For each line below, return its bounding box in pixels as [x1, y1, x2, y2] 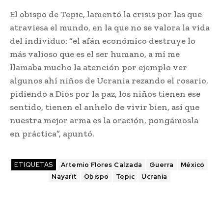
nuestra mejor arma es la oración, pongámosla [10, 115, 198, 126]
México [180, 161, 205, 169]
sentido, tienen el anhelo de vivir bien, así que [10, 102, 199, 113]
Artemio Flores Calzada [60, 161, 142, 169]
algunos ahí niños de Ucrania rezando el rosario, [10, 75, 208, 86]
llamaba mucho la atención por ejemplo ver [10, 62, 187, 73]
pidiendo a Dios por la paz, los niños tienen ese [10, 88, 200, 100]
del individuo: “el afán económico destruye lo [10, 35, 195, 47]
